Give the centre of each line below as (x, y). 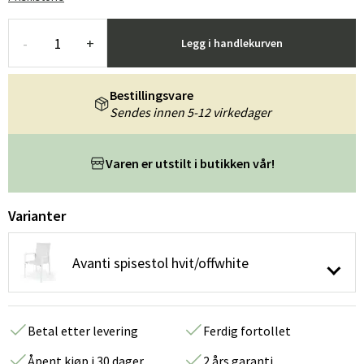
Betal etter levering (83, 331)
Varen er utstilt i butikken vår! (190, 163)
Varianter (37, 216)
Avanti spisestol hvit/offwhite (160, 262)
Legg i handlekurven (232, 43)
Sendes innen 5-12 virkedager (190, 112)
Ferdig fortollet (247, 331)
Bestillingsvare (151, 95)
